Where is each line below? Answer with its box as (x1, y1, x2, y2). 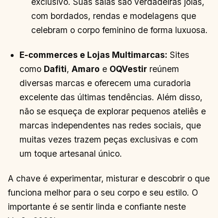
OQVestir (109, 63, 147, 74)
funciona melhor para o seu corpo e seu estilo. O (8, 187, 198, 198)
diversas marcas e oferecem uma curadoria (19, 77, 191, 88)
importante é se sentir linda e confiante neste (8, 201, 186, 212)
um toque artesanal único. (19, 148, 123, 159)
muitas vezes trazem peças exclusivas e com (19, 134, 199, 145)
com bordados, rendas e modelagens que (31, 10, 197, 21)
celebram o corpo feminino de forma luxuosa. (31, 24, 208, 35)
